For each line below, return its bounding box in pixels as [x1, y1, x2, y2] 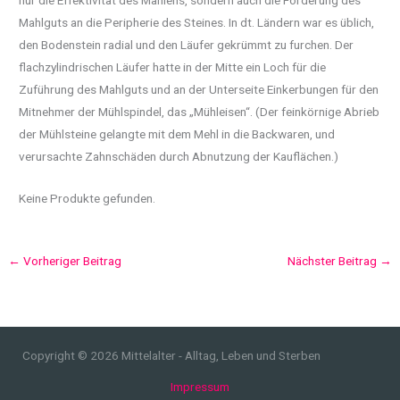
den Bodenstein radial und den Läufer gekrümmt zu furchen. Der [19, 37, 354, 52]
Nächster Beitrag [287, 253, 379, 268]
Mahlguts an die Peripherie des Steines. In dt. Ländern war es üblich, [19, 14, 375, 29]
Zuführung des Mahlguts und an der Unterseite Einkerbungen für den [19, 81, 379, 96]
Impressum [171, 379, 229, 395]
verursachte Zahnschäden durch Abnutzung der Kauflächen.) [19, 148, 339, 163]
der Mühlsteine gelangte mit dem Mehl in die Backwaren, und [19, 126, 336, 141]
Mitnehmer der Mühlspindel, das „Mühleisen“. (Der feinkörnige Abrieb [19, 104, 380, 119]
